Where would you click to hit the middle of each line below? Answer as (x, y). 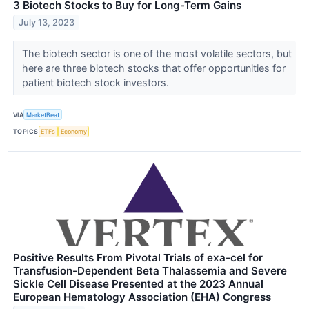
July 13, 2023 (47, 23)
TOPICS (26, 131)
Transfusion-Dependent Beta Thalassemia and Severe (150, 270)
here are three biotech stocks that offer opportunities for (153, 68)
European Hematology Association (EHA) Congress (142, 297)
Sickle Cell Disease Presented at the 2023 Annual (138, 283)
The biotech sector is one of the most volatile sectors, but (157, 54)
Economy (73, 131)
